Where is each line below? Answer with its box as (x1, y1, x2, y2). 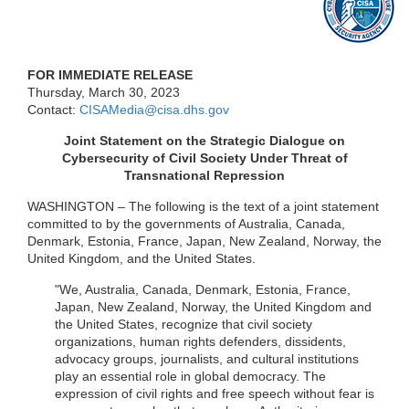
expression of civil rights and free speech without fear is (55, 386, 374, 402)
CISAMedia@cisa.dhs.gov (79, 102, 229, 118)
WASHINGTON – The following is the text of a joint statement (27, 199, 379, 215)
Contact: (27, 102, 79, 118)
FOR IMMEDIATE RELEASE (27, 68, 193, 83)
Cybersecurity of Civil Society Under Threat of (61, 151, 348, 166)
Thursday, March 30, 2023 (27, 85, 180, 100)
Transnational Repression (124, 168, 285, 184)
